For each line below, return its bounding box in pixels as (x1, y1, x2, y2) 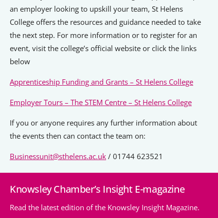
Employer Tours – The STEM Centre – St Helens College (10, 97, 192, 108)
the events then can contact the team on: (10, 131, 145, 141)
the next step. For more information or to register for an (10, 30, 197, 40)
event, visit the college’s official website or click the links (10, 43, 197, 54)
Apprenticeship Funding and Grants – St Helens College (10, 77, 193, 87)
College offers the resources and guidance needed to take (10, 17, 201, 27)
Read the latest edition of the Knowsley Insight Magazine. (10, 202, 200, 213)
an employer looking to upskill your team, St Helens (10, 4, 183, 14)
